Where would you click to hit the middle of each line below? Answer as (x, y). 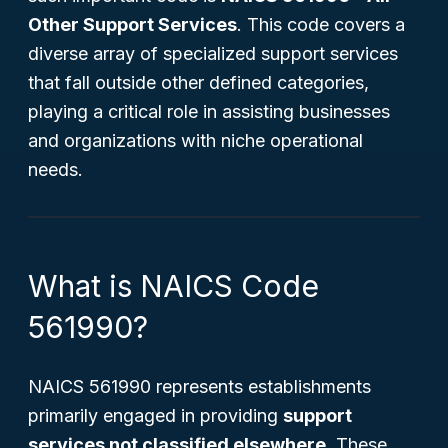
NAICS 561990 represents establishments (199, 386)
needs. (55, 169)
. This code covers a (321, 24)
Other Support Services (132, 24)
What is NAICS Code (173, 286)
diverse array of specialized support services (213, 53)
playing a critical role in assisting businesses (209, 111)
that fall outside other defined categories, (198, 82)
